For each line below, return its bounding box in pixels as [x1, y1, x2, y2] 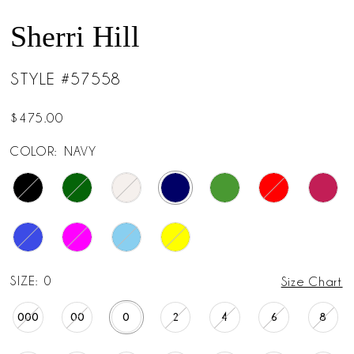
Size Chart [281, 275, 343, 289]
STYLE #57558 [10, 70, 122, 87]
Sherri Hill [10, 20, 141, 54]
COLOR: [10, 145, 58, 159]
